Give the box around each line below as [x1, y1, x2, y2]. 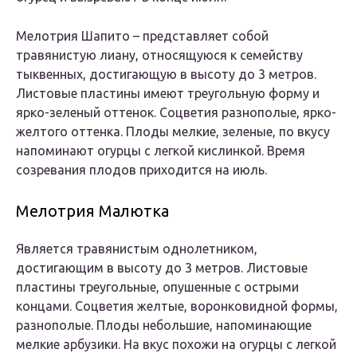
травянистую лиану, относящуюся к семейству [16, 48, 303, 63]
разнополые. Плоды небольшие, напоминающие [16, 318, 312, 333]
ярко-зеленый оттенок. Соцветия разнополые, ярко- [16, 105, 336, 120]
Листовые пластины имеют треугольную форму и [16, 86, 320, 101]
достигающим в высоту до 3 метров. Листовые [16, 261, 308, 276]
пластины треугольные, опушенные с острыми [16, 280, 299, 295]
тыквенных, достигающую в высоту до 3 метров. [16, 67, 316, 82]
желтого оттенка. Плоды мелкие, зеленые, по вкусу [16, 124, 330, 139]
